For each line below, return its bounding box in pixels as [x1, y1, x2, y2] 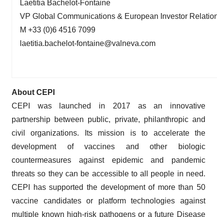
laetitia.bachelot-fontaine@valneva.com [20, 39, 171, 47]
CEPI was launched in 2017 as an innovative [12, 101, 205, 110]
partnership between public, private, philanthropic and [12, 115, 205, 124]
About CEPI [12, 88, 55, 96]
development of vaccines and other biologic [12, 142, 205, 151]
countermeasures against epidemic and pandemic [12, 155, 205, 164]
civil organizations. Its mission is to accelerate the [12, 128, 205, 137]
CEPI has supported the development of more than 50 [12, 183, 205, 191]
